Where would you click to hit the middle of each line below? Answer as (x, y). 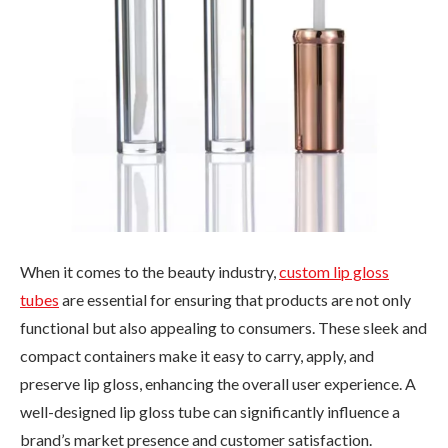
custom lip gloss (334, 271)
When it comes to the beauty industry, (149, 271)
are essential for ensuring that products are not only (235, 299)
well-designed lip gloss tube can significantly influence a (210, 411)
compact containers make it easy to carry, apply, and (197, 355)
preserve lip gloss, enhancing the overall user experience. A (218, 383)
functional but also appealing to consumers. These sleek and (223, 327)
